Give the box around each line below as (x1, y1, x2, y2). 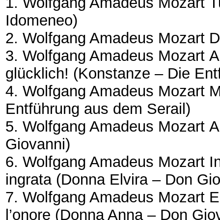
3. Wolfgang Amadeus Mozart (5, 47, 205, 64)
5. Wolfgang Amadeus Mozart (5, 117, 205, 135)
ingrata (5, 170, 52, 188)
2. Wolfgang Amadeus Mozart (5, 29, 205, 47)
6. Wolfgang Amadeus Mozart (5, 153, 205, 170)
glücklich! (5, 64, 69, 82)
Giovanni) (5, 135, 70, 153)
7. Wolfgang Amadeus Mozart (5, 188, 205, 206)
